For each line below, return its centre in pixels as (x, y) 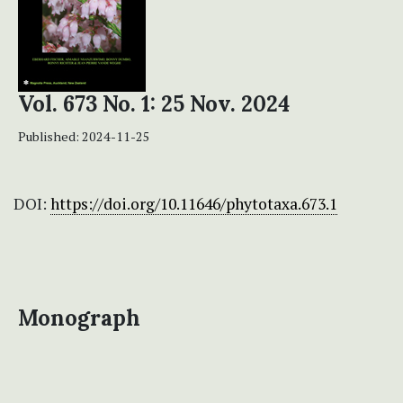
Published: (50, 137)
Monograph (79, 318)
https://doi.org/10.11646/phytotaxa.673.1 (194, 204)
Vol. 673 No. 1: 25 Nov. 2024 (154, 104)
